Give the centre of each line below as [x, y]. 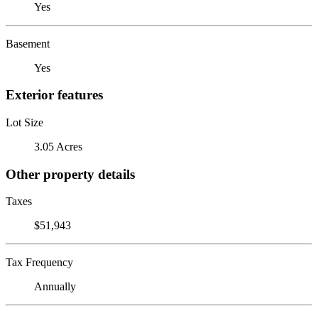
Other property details [70, 174]
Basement [28, 43]
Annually [55, 287]
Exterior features [54, 95]
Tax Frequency [39, 263]
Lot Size [24, 122]
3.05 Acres [58, 146]
